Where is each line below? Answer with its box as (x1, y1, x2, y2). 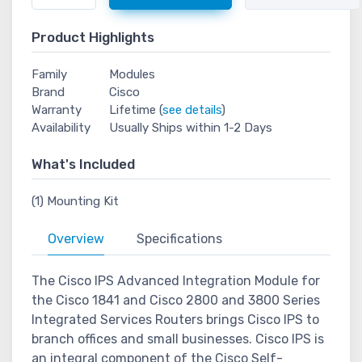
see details (162, 103, 222, 117)
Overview (48, 231, 104, 246)
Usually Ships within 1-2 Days (109, 120, 273, 135)
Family (32, 67, 67, 82)
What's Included (32, 156, 135, 172)
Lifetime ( (109, 103, 163, 117)
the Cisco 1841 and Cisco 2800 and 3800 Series (32, 293, 320, 308)
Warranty (32, 103, 82, 117)
